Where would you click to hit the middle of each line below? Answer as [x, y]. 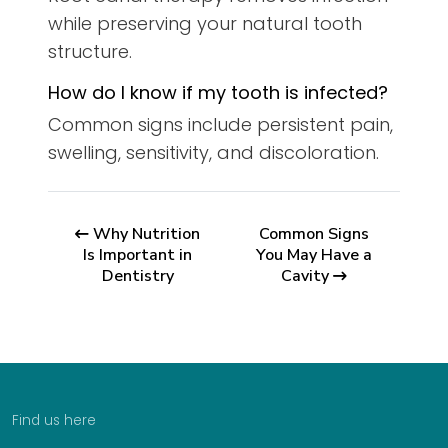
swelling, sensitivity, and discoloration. [213, 153]
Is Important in [138, 255]
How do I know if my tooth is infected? [218, 93]
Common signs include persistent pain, [220, 125]
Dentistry [137, 276]
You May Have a [313, 255]
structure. [90, 52]
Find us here [54, 421]
